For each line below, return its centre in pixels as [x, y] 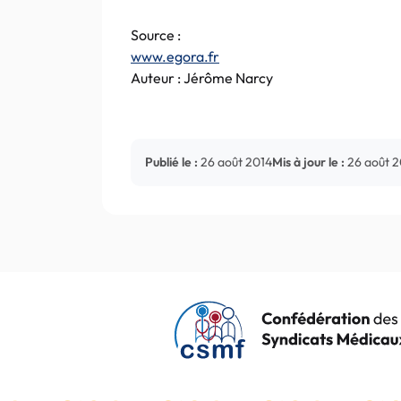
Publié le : [171, 162]
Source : [156, 35]
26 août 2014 [236, 162]
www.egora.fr [175, 56]
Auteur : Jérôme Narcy [202, 78]
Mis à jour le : [308, 162]
